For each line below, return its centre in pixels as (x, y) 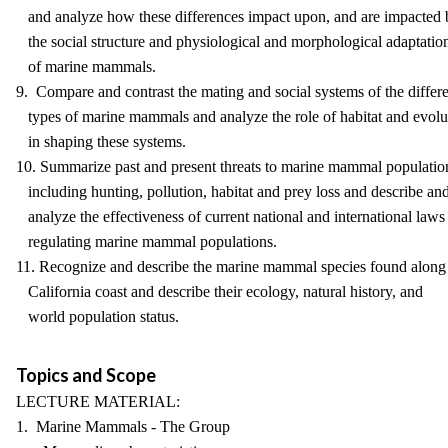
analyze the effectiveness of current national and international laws (230, 216)
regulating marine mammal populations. (146, 241)
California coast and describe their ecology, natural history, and (219, 291)
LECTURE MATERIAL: (98, 401)
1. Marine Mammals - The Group (123, 426)
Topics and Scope (86, 375)
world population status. (97, 316)
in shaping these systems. (101, 141)
